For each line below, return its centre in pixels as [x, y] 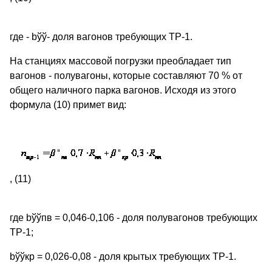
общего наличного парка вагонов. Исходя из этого [123, 90]
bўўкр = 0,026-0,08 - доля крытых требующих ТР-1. [123, 257]
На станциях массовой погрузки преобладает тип [121, 61]
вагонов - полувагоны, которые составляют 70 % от [126, 76]
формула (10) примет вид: [68, 105]
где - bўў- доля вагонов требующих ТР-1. [101, 37]
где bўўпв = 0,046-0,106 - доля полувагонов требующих [134, 218]
